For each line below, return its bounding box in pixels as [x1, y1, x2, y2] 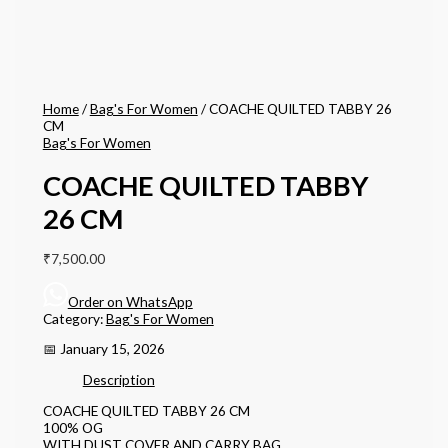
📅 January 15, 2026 [42, 340, 165, 358]
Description [82, 370, 155, 388]
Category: [42, 309, 106, 327]
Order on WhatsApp [67, 292, 193, 310]
